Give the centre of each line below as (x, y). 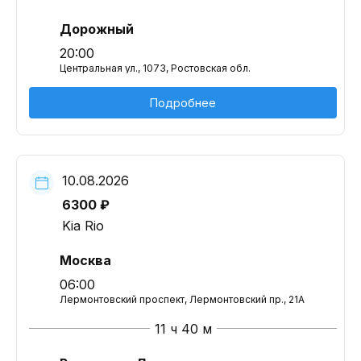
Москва (85, 260)
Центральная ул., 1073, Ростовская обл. (155, 68)
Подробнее (183, 103)
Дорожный (97, 29)
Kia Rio (83, 226)
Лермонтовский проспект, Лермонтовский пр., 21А (182, 299)
